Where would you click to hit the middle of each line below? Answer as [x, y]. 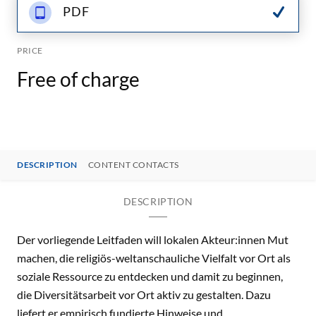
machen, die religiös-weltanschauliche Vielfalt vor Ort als [154, 258]
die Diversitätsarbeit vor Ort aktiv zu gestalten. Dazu [144, 294]
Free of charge [78, 79]
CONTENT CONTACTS [133, 165]
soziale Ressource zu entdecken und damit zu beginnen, [150, 276]
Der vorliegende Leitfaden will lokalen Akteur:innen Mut [153, 239]
